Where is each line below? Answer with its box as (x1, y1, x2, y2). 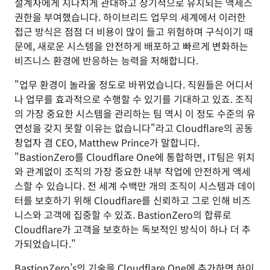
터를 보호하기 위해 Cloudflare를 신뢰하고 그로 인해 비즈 (14, 193, 251, 207)
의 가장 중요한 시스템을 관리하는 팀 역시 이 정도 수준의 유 (14, 106, 256, 121)
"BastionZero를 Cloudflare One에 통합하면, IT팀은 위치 (14, 149, 255, 164)
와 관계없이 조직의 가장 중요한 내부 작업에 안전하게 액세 (14, 164, 251, 178)
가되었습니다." (14, 236, 76, 251)
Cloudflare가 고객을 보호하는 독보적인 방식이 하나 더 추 (14, 222, 251, 236)
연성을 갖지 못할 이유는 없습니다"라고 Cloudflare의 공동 (14, 121, 253, 135)
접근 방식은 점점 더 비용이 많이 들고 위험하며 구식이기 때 (14, 24, 253, 39)
